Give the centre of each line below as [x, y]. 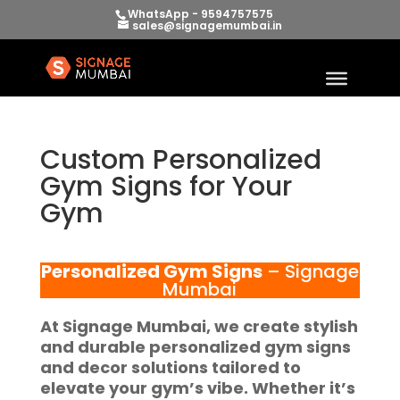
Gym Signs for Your [166, 187]
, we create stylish [282, 326]
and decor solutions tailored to [170, 367]
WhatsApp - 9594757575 [200, 14]
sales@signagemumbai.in [207, 25]
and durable [94, 347]
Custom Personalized [180, 160]
